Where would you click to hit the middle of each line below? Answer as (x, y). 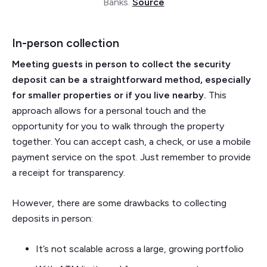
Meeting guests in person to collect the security (121, 64)
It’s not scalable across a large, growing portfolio (140, 249)
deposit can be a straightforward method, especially (131, 80)
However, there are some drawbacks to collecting (119, 203)
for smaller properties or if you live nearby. (109, 95)
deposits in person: (54, 219)
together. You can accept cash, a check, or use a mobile (131, 142)
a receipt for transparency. (69, 173)
